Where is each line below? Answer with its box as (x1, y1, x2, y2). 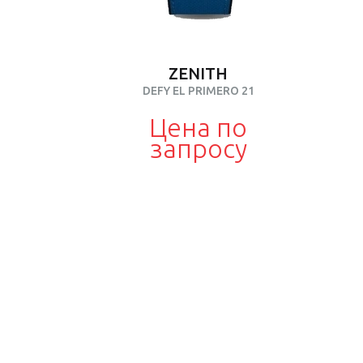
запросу (149, 134, 247, 163)
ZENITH (169, 64, 228, 83)
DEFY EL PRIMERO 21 (142, 84, 254, 97)
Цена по (149, 113, 247, 142)
